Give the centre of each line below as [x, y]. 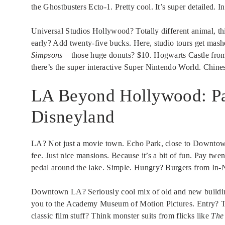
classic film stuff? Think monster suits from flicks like [121, 216]
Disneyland [73, 117]
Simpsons [47, 55]
